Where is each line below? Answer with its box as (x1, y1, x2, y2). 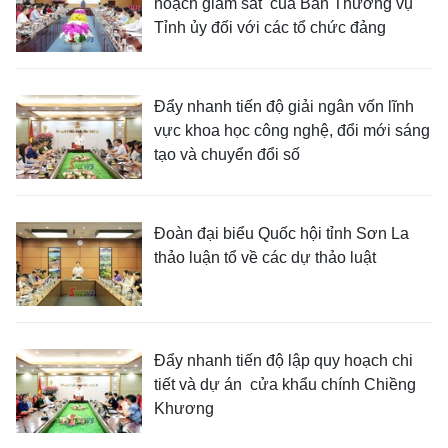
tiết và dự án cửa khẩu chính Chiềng (154, 376, 416, 393)
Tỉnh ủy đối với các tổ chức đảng (154, 19, 386, 36)
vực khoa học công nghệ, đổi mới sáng (154, 122, 430, 139)
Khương (154, 400, 214, 417)
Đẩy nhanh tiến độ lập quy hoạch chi (154, 352, 413, 369)
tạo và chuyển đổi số (154, 146, 300, 163)
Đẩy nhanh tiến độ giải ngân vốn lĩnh (154, 98, 414, 115)
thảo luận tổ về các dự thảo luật (154, 249, 376, 266)
